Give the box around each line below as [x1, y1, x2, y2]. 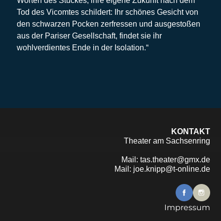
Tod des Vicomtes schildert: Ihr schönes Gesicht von [16, 7, 198, 16]
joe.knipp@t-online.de [133, 164, 210, 173]
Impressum [164, 202, 210, 212]
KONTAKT [171, 127, 210, 136]
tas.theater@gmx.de [140, 155, 210, 164]
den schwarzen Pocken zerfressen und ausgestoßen [16, 19, 200, 28]
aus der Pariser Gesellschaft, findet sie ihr [16, 31, 162, 40]
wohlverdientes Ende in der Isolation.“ [16, 43, 148, 52]
